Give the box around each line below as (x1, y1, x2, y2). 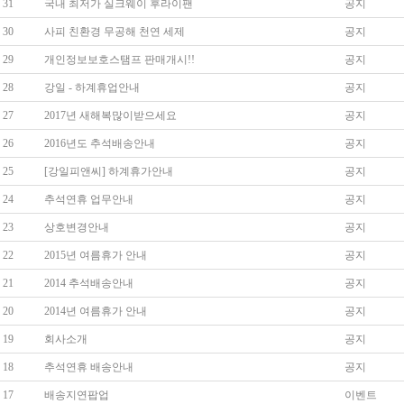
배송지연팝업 (39, 389, 109, 401)
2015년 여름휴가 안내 (39, 249, 147, 262)
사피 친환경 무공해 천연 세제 (39, 25, 185, 38)
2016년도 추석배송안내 (39, 137, 155, 150)
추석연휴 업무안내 (39, 193, 133, 206)
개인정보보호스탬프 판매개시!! (39, 53, 195, 66)
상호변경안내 (39, 221, 109, 234)
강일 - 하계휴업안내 (39, 81, 140, 94)
